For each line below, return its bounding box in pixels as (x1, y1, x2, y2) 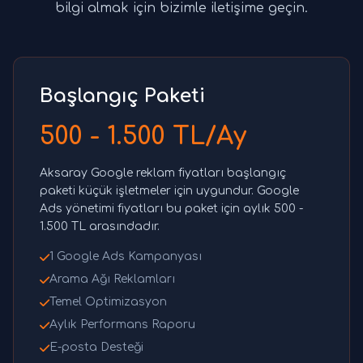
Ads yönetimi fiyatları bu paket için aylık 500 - (40, 203, 303, 216)
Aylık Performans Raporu (49, 318, 195, 331)
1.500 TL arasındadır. (40, 220, 160, 233)
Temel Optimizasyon (49, 296, 167, 309)
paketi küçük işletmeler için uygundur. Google (40, 185, 299, 198)
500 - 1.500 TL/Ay (40, 123, 246, 151)
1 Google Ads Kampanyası (49, 250, 202, 263)
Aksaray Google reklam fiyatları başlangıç (40, 167, 286, 180)
